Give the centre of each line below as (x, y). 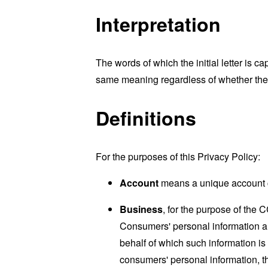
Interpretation (158, 24)
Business (141, 209)
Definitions (146, 118)
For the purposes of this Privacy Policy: (178, 156)
